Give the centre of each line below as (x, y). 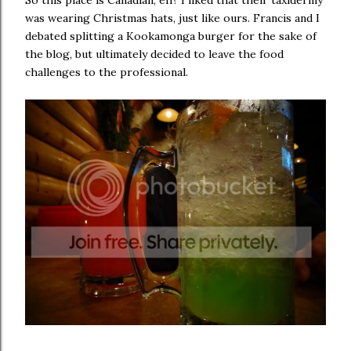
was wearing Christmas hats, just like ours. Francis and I (172, 18)
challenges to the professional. (107, 72)
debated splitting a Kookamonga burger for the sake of (171, 36)
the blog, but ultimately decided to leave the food (154, 54)
